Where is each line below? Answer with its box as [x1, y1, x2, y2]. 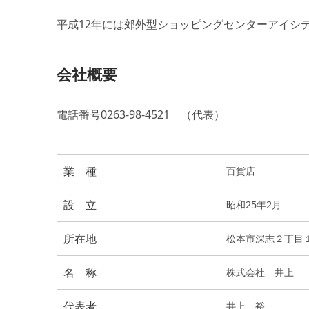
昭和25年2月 [226, 197, 281, 211]
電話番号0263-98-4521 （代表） [57, 107, 225, 123]
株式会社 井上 [226, 265, 294, 279]
